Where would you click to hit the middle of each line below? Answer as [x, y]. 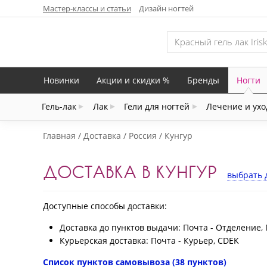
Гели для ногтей [157, 107]
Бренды [203, 80]
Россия [143, 136]
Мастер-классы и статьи [87, 8]
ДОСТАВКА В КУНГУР [130, 172]
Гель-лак [59, 107]
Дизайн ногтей [166, 8]
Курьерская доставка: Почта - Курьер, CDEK [149, 241]
